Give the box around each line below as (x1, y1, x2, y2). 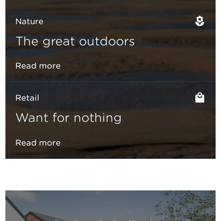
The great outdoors (15, 34, 135, 49)
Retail (15, 93, 39, 103)
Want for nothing (15, 110, 122, 125)
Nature (15, 16, 43, 27)
